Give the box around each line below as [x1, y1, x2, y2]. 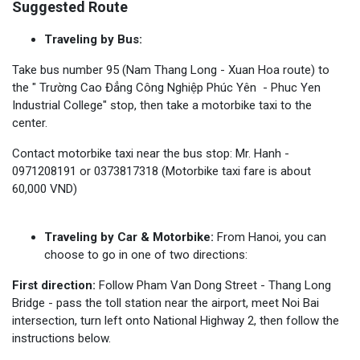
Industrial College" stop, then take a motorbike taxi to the [12, 97, 312, 112]
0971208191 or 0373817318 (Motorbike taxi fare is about [12, 163, 311, 178]
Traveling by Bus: [44, 31, 145, 47]
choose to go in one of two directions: [44, 247, 247, 262]
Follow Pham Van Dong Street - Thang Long [99, 277, 331, 292]
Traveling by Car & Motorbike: [44, 229, 214, 244]
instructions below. [12, 330, 111, 346]
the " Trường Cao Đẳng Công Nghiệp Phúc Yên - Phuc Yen [12, 80, 321, 95]
